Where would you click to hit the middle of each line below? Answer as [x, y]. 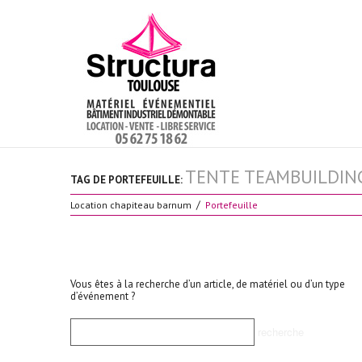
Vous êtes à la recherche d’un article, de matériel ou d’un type [208, 284]
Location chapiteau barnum [131, 205]
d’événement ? [103, 296]
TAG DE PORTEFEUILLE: [128, 180]
